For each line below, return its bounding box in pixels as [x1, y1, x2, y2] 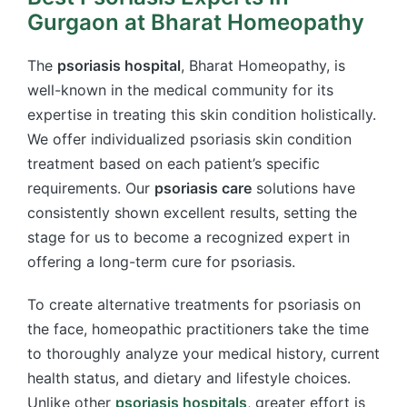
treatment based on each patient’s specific [27, 154, 320, 174]
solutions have [252, 179, 355, 198]
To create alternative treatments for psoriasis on [27, 295, 361, 314]
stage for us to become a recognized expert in [27, 228, 350, 247]
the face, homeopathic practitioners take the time [27, 320, 369, 339]
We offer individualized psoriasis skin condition [27, 130, 352, 149]
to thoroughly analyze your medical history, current [27, 344, 380, 363]
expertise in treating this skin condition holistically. [27, 105, 376, 124]
